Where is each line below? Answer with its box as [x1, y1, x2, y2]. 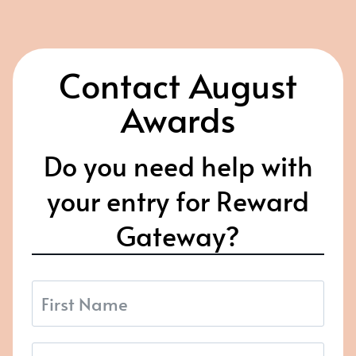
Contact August [59, 60, 297, 108]
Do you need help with [43, 146, 313, 184]
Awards [121, 95, 235, 142]
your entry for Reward [47, 181, 309, 219]
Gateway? [116, 216, 240, 254]
